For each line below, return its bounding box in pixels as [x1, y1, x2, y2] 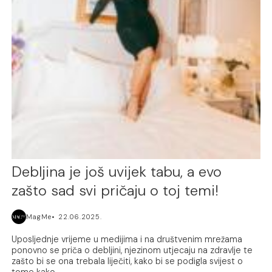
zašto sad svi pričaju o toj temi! [12, 181, 219, 200]
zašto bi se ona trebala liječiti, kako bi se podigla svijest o [12, 256, 243, 267]
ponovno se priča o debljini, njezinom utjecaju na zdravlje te [12, 245, 253, 256]
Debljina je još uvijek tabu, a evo [12, 162, 222, 182]
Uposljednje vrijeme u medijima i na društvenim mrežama [12, 234, 243, 245]
